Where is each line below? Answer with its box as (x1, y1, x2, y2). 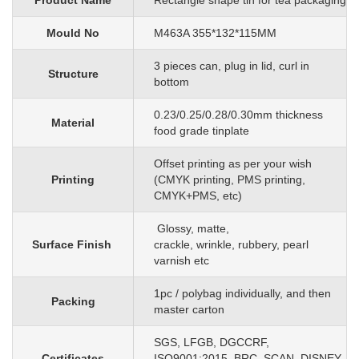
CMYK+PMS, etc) (154, 189, 242, 203)
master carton (154, 303, 224, 317)
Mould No (46, 26, 99, 40)
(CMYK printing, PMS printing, (154, 173, 305, 187)
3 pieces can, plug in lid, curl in (154, 59, 309, 73)
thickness (276, 108, 323, 122)
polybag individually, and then (182, 287, 331, 301)
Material (51, 116, 95, 130)
